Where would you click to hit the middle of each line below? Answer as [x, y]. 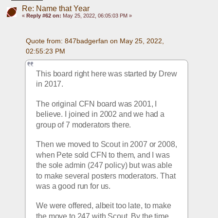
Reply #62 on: [44, 16]
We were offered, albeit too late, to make [104, 206]
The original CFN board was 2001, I [97, 104]
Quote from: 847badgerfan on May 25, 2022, [95, 41]
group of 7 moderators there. [84, 125]
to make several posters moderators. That [106, 176]
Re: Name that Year [55, 9]
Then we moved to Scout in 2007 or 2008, [107, 144]
